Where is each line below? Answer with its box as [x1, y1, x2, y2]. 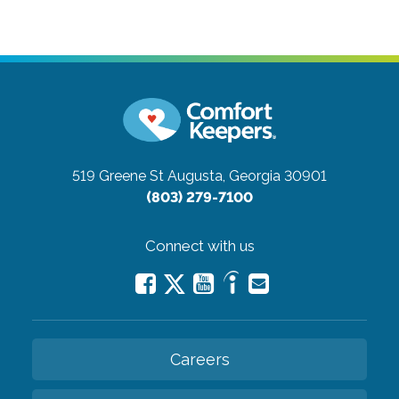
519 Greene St [72, 167, 164, 184]
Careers [169, 349, 230, 369]
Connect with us [144, 236, 255, 255]
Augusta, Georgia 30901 [167, 167, 327, 184]
